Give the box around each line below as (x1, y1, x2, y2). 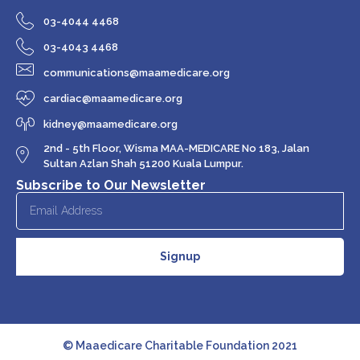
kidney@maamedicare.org (43, 117, 178, 130)
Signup (160, 250, 200, 264)
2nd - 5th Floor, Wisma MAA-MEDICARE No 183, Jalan (43, 141, 309, 154)
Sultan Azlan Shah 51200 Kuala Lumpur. (43, 157, 243, 170)
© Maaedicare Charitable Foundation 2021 (63, 338, 297, 352)
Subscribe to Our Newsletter (16, 177, 206, 193)
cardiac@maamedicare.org (43, 92, 182, 104)
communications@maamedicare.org (43, 66, 230, 79)
